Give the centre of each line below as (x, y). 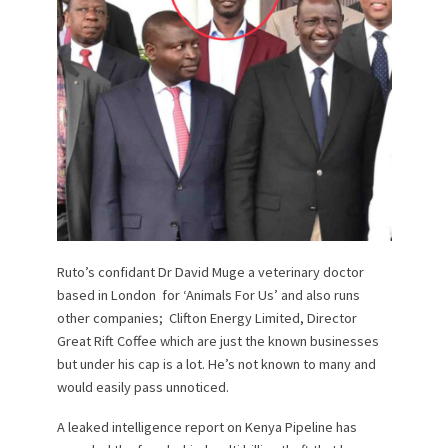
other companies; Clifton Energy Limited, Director (206, 317)
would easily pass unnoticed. (142, 386)
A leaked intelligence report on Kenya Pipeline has (206, 427)
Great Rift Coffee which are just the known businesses (217, 340)
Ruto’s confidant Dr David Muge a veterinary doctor (210, 271)
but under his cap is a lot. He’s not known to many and (216, 363)
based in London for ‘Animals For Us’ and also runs (208, 294)
